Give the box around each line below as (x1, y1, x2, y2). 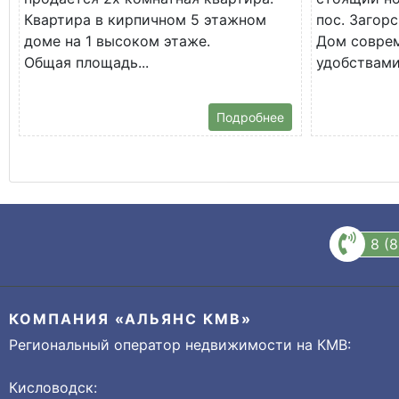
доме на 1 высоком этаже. (24, 31, 210, 50)
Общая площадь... (24, 53, 149, 71)
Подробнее (216, 109, 284, 125)
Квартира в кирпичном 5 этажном (24, 10, 266, 28)
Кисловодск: (9, 378, 97, 396)
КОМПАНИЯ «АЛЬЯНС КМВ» (9, 309, 252, 328)
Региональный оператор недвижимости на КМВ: (9, 335, 351, 354)
